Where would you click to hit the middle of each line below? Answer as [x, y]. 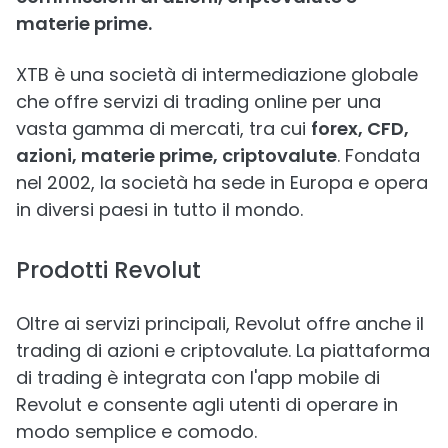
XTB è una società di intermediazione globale [217, 74]
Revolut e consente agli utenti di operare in [207, 404]
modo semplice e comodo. [136, 431]
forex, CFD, [360, 128]
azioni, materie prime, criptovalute [176, 155]
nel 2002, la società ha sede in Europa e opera [222, 182]
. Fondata [378, 155]
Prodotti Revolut [108, 270]
